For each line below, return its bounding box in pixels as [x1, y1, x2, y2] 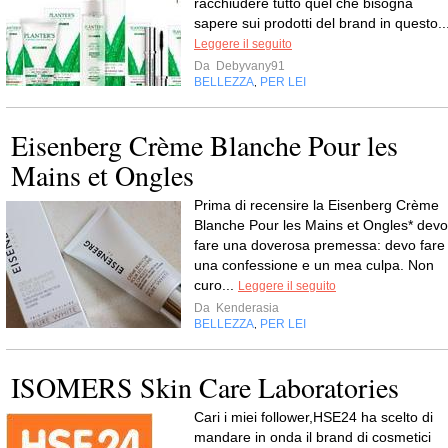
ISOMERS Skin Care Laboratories [11, 368, 399, 406]
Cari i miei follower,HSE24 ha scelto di [194, 409, 433, 425]
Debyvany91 [213, 59, 285, 73]
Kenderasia [213, 301, 279, 315]
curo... [194, 277, 238, 293]
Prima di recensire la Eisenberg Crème [194, 197, 439, 213]
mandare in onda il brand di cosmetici [194, 429, 431, 445]
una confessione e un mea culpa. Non [194, 257, 434, 273]
